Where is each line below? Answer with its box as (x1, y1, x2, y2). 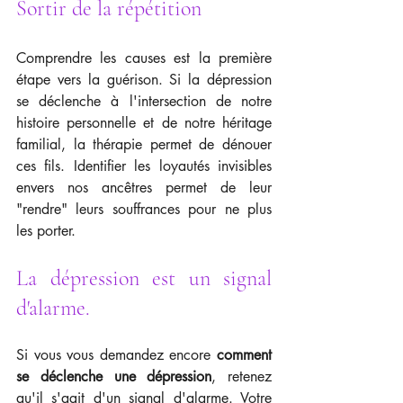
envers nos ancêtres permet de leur (16, 178, 272, 197)
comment (217, 345, 272, 364)
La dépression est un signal (16, 265, 272, 291)
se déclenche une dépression (16, 367, 212, 386)
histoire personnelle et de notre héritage (16, 113, 272, 132)
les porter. (16, 221, 76, 240)
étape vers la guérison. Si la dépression (16, 70, 272, 89)
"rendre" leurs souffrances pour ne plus (16, 200, 272, 219)
